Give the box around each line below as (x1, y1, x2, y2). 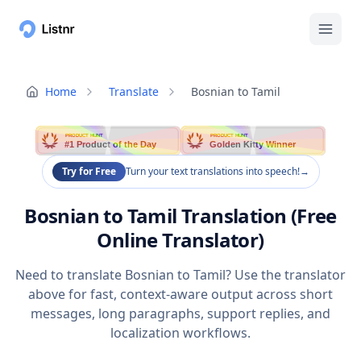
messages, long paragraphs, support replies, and (31, 305, 330, 323)
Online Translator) (97, 226, 264, 254)
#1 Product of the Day (64, 139, 158, 150)
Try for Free (61, 164, 116, 179)
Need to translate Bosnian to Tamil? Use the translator (15, 266, 346, 284)
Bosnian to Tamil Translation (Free (24, 202, 337, 230)
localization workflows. (110, 324, 251, 342)
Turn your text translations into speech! (125, 164, 300, 179)
